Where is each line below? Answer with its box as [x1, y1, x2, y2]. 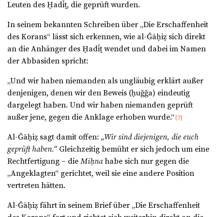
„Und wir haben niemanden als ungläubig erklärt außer [7, 76, 203, 86]
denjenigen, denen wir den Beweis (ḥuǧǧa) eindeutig [7, 88, 190, 98]
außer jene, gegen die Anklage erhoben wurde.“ [7, 112, 174, 123]
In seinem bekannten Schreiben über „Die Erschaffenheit [7, 20, 208, 30]
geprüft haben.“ [7, 144, 57, 155]
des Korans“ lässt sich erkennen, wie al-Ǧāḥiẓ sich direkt [7, 32, 205, 42]
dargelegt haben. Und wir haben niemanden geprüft [7, 100, 193, 110]
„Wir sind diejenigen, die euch [101, 132, 199, 142]
